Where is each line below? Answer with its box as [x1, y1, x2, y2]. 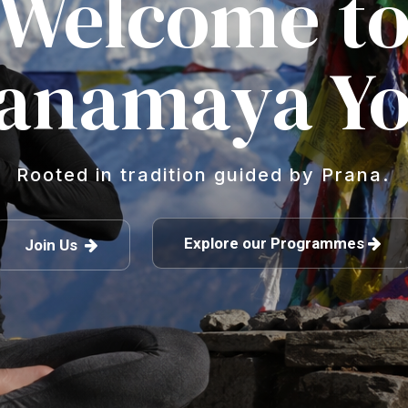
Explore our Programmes [184, 234, 369, 252]
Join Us [25, 236, 86, 254]
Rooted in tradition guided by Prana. [16, 164, 391, 186]
